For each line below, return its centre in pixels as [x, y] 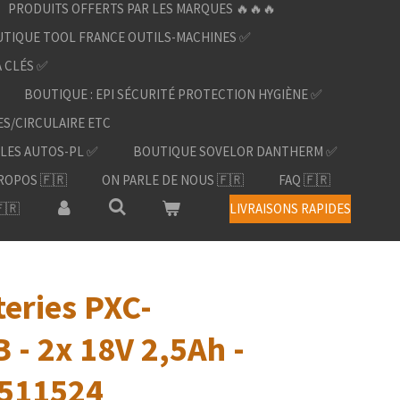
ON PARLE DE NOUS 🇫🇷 [173, 179]
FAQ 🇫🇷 [304, 179]
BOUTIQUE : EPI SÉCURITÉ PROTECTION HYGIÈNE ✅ [173, 94]
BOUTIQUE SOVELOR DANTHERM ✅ [235, 151]
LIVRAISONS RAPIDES [290, 208]
